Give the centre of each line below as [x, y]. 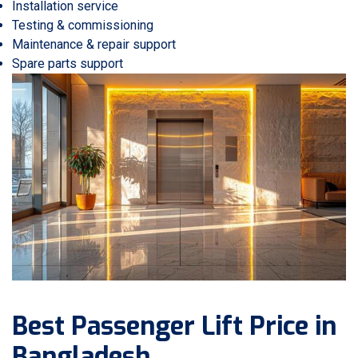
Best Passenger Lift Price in [174, 326]
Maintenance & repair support [94, 44]
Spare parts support [68, 64]
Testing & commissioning [83, 25]
